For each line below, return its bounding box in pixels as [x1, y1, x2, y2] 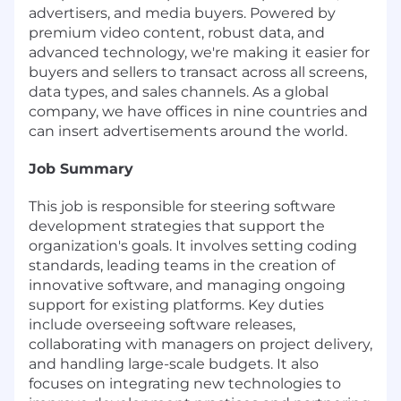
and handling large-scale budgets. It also [29, 354, 319, 372]
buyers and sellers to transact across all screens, [29, 63, 367, 81]
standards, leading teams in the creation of [29, 256, 335, 274]
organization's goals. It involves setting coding [29, 236, 357, 254]
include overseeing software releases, [29, 315, 295, 333]
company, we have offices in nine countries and [29, 102, 368, 120]
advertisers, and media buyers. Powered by [29, 4, 336, 21]
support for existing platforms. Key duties [29, 295, 324, 313]
